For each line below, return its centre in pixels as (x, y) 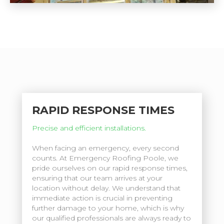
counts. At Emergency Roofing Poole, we (105, 158)
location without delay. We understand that (106, 188)
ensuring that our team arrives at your (97, 178)
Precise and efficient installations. (89, 128)
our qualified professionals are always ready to (111, 218)
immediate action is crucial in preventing (102, 198)
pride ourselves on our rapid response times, (110, 168)
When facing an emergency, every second (105, 148)
